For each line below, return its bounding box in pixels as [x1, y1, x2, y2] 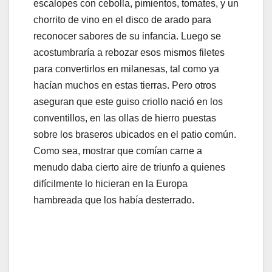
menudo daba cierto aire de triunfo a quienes [33, 162, 225, 173]
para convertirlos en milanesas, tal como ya [33, 64, 219, 75]
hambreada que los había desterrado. [33, 195, 194, 206]
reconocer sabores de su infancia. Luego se [33, 31, 221, 42]
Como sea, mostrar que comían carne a [33, 146, 202, 157]
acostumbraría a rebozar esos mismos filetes [33, 47, 225, 58]
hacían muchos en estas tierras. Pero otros [33, 80, 216, 91]
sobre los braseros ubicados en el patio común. [33, 129, 236, 140]
